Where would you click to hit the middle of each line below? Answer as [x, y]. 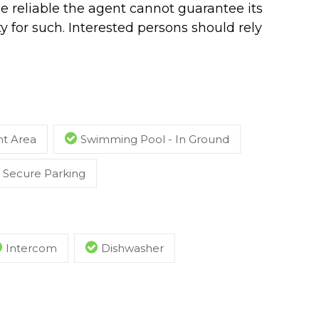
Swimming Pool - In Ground [155, 139]
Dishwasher [132, 248]
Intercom [31, 248]
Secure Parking [44, 173]
